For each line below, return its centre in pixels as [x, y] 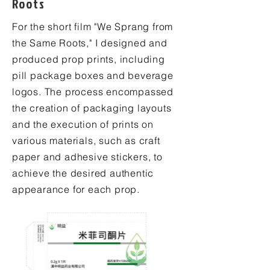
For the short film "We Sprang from [93, 27]
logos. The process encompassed [93, 92]
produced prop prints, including [89, 59]
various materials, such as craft [86, 140]
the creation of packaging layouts [92, 108]
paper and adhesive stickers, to [87, 157]
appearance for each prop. [76, 189]
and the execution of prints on [83, 124]
